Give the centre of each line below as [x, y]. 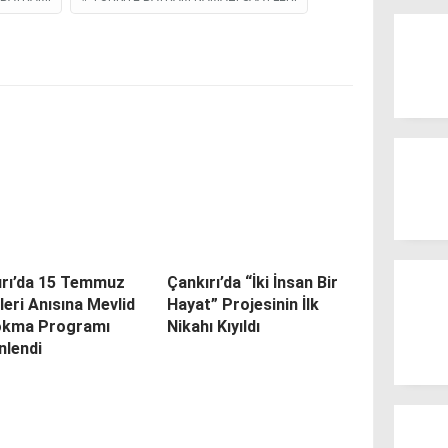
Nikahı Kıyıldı [213, 326]
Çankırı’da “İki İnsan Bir [252, 282]
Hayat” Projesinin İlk [242, 304]
